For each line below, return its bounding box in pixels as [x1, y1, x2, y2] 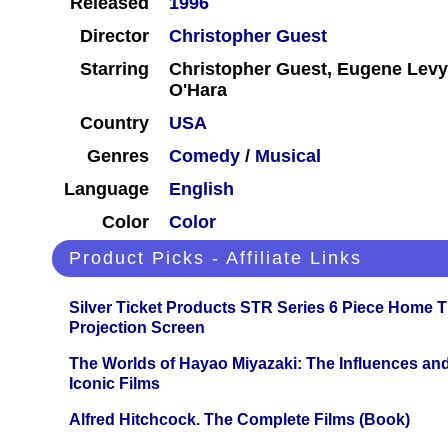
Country [80, 113, 149, 134]
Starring [80, 59, 149, 80]
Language [64, 179, 149, 200]
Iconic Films [69, 375, 160, 393]
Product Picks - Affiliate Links [69, 248, 362, 269]
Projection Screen [69, 319, 205, 337]
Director [80, 26, 149, 47]
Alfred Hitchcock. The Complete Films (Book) [69, 411, 410, 429]
